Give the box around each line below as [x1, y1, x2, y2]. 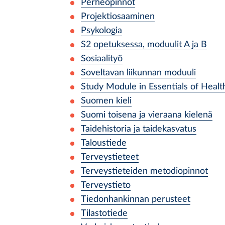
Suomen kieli [81, 96, 132, 105]
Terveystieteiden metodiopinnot [81, 167, 208, 175]
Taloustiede [81, 139, 127, 147]
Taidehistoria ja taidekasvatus [81, 125, 196, 133]
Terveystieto [81, 181, 131, 189]
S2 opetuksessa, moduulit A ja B [81, 40, 207, 49]
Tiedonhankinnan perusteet [81, 195, 190, 203]
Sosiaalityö [81, 54, 123, 63]
